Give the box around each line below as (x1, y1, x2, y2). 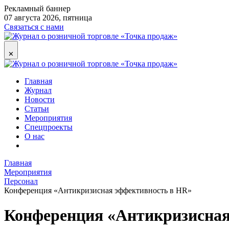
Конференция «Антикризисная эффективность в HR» (4, 186, 192, 195)
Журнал (25, 86, 52, 95)
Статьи (25, 104, 49, 113)
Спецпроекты (25, 123, 73, 131)
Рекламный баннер (4, 4, 71, 13)
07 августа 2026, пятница (4, 13, 92, 22)
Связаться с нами (4, 22, 64, 31)
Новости (25, 95, 55, 104)
